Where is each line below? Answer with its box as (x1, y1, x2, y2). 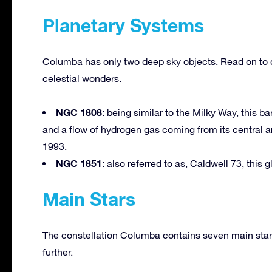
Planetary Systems (42, 14, 204, 36)
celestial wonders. (42, 72, 121, 84)
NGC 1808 (56, 106, 102, 118)
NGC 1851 (56, 157, 102, 169)
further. (42, 246, 73, 257)
